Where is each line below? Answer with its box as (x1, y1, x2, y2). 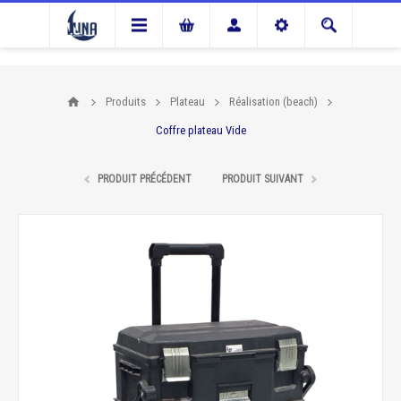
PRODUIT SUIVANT (222, 173, 303, 185)
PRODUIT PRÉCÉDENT (98, 173, 192, 185)
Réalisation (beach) (228, 95, 318, 108)
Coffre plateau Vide (155, 124, 246, 137)
